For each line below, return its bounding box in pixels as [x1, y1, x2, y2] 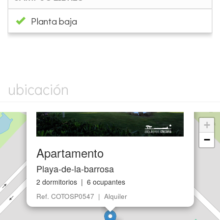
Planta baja [31, 14, 77, 27]
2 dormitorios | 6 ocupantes [36, 176, 125, 187]
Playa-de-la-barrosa [36, 162, 114, 175]
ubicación [8, 79, 69, 99]
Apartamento [36, 143, 104, 161]
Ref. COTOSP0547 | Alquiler [36, 191, 127, 201]
